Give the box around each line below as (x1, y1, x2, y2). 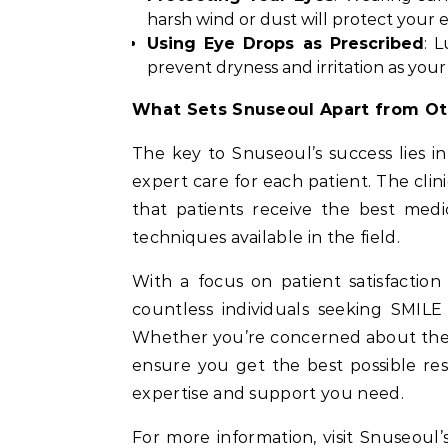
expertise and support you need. (132, 384, 404, 403)
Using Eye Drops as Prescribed (147, 34, 424, 53)
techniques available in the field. (132, 228, 400, 247)
